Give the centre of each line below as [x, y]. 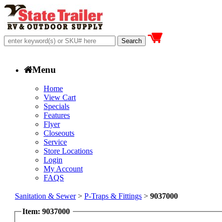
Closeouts [59, 133]
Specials [56, 107]
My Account [63, 169]
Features [57, 115]
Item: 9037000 [46, 211]
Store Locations [68, 151]
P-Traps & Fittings [113, 196]
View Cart [60, 98]
